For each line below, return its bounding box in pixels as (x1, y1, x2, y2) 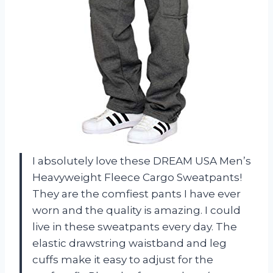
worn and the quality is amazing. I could (32, 204, 241, 217)
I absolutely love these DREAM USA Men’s (32, 155, 251, 168)
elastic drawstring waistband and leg (32, 237, 227, 250)
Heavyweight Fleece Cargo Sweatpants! (32, 171, 242, 184)
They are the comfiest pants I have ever (32, 188, 241, 200)
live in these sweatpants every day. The (32, 221, 237, 233)
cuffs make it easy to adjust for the (32, 253, 213, 266)
